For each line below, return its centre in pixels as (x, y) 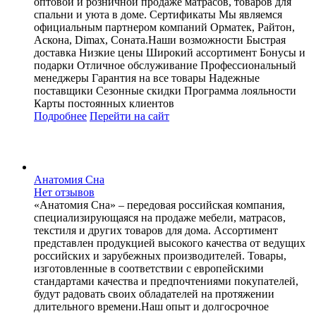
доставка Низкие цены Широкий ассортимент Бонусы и (170, 52)
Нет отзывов (64, 192)
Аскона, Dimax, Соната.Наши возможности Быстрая (160, 39)
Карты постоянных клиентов (104, 103)
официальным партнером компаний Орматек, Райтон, (164, 27)
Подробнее (60, 116)
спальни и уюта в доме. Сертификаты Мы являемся (158, 14)
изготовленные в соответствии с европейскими (149, 268)
